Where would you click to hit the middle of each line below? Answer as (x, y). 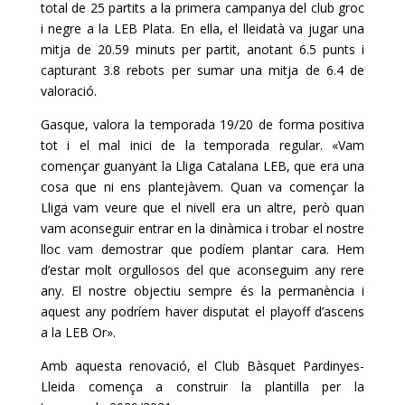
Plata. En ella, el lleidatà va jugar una (251, 28)
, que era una (325, 165)
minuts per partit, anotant (214, 49)
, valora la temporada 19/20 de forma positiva (225, 124)
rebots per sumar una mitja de (223, 70)
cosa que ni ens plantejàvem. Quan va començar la (202, 186)
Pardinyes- (334, 365)
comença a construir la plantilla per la (220, 386)
